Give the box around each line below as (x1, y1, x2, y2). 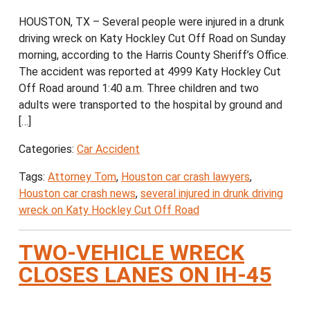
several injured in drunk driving (140, 187, 283, 201)
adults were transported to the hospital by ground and (19, 98, 282, 112)
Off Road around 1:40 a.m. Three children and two (19, 82, 259, 95)
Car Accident (77, 143, 140, 156)
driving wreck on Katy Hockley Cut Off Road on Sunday (19, 32, 286, 46)
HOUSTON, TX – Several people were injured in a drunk (19, 15, 284, 29)
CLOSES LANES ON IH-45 (19, 262, 271, 289)
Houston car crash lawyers (121, 170, 250, 184)
